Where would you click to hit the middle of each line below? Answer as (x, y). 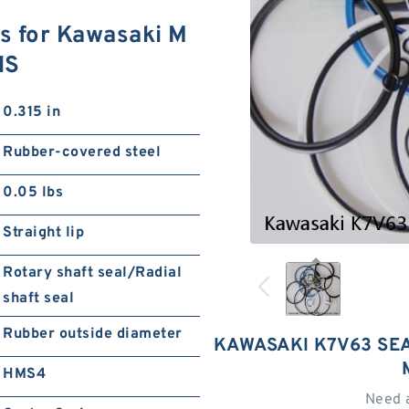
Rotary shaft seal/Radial (93, 273)
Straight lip (44, 233)
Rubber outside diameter (93, 334)
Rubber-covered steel (82, 152)
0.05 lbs (33, 193)
